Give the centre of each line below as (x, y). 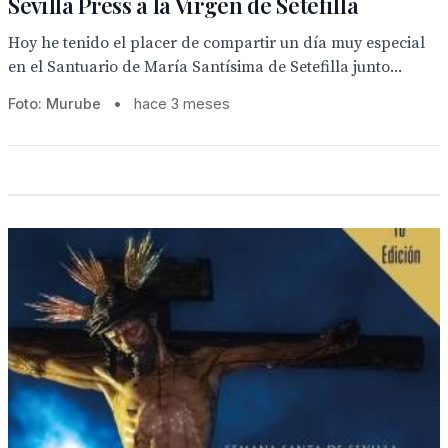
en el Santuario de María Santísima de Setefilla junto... (205, 67)
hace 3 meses (182, 103)
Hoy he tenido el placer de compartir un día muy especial (216, 43)
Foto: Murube (56, 103)
